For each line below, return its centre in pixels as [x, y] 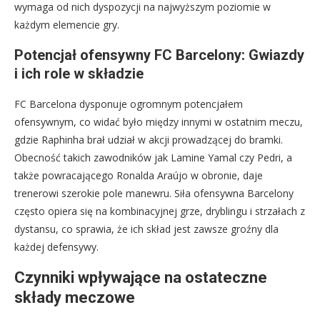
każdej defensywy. [56, 246]
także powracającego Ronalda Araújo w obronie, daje [139, 175]
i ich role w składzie [79, 73]
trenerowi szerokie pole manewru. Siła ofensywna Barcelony [154, 193]
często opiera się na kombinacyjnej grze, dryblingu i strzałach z [160, 211]
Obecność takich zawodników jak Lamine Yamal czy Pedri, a [153, 157]
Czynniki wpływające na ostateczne [141, 277]
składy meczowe [75, 297]
